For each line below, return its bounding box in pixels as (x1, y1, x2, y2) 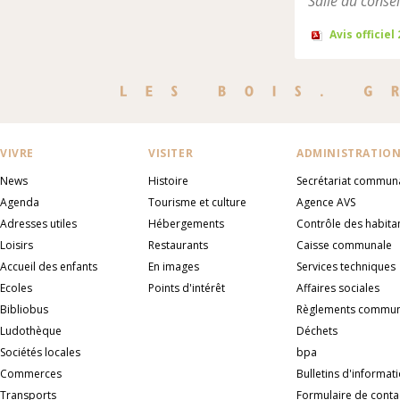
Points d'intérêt (148, 280, 225, 296)
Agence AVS (296, 195, 355, 210)
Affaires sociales (296, 280, 379, 296)
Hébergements (148, 216, 224, 231)
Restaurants (148, 237, 208, 253)
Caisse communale (296, 237, 392, 253)
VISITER (148, 146, 194, 161)
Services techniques (296, 259, 396, 274)
